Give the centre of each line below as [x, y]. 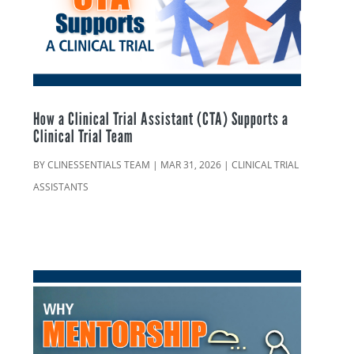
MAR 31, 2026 [191, 165]
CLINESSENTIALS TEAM [99, 165]
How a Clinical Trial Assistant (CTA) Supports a [161, 119]
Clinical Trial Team [83, 136]
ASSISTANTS [61, 187]
